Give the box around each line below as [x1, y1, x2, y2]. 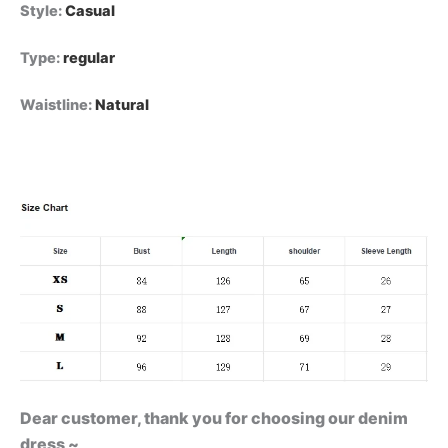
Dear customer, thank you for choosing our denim [20, 408, 408, 428]
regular [63, 49, 115, 68]
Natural [95, 96, 149, 115]
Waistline [20, 96, 88, 115]
